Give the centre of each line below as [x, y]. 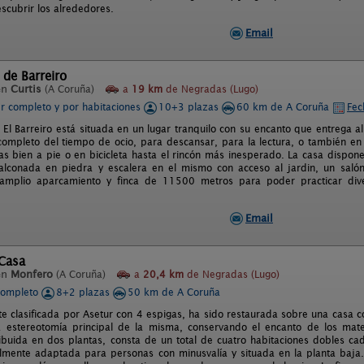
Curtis [26, 89]
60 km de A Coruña [284, 107]
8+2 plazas [84, 292]
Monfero [32, 274]
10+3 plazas [190, 107]
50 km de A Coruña [174, 292]
